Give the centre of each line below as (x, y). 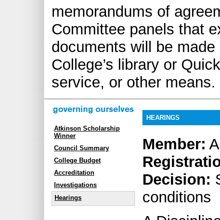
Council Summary (82, 148)
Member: (174, 144)
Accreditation (74, 173)
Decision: (177, 180)
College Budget (77, 161)
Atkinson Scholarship (87, 129)
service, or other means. (134, 82)
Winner (65, 136)
